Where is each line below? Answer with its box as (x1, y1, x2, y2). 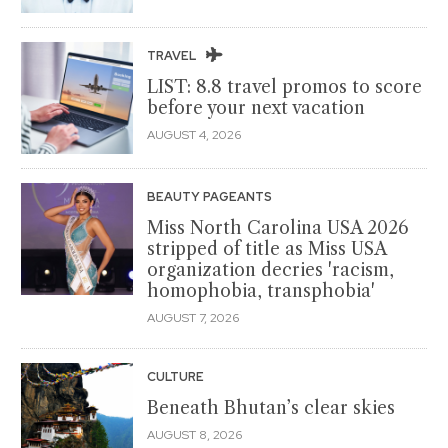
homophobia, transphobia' (147, 279, 375, 302)
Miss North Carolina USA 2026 (147, 216, 409, 239)
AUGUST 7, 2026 (147, 309, 239, 326)
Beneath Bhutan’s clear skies (147, 396, 395, 419)
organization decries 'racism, (147, 258, 394, 281)
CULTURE (147, 368, 207, 385)
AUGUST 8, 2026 (147, 426, 242, 443)
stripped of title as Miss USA (147, 237, 386, 260)
